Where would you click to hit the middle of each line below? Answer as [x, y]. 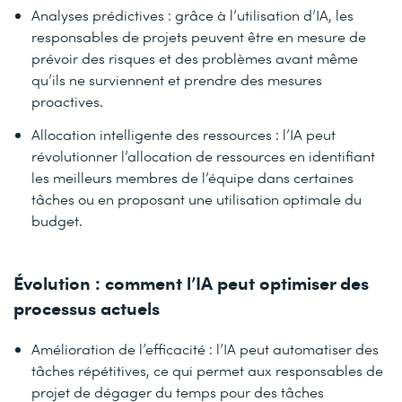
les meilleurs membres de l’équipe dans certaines [192, 177]
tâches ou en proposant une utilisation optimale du [197, 198]
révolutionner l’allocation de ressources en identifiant [203, 155]
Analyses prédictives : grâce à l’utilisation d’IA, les [192, 14]
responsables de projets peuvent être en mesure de [199, 36]
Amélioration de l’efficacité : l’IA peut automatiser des [205, 349]
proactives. [67, 100]
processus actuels [87, 308]
